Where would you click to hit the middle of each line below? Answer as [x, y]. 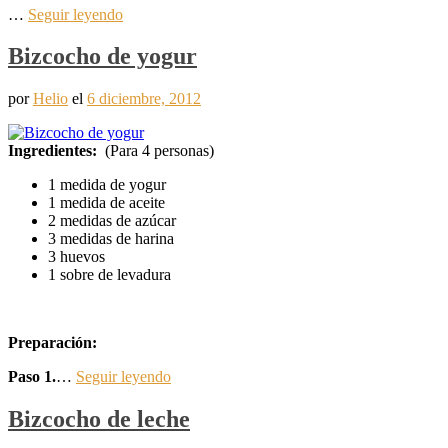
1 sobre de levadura [109, 275]
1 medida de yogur [107, 185]
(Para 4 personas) [155, 151]
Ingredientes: [52, 151]
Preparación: [52, 343]
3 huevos [76, 257]
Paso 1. [32, 377]
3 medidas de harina [111, 239]
